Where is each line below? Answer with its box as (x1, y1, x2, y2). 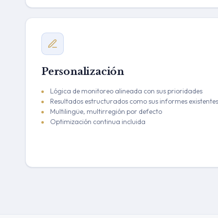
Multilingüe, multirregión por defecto (50, 107, 162, 116)
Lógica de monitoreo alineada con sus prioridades (50, 87, 202, 95)
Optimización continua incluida (50, 117, 145, 126)
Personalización (41, 66, 124, 77)
